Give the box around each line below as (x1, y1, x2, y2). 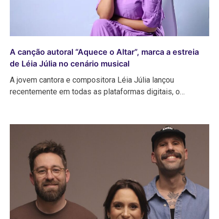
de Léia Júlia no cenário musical (10, 59, 130, 69)
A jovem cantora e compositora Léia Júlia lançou (10, 75, 174, 85)
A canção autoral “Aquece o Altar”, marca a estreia (10, 47, 199, 57)
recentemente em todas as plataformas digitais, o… (10, 87, 185, 97)
